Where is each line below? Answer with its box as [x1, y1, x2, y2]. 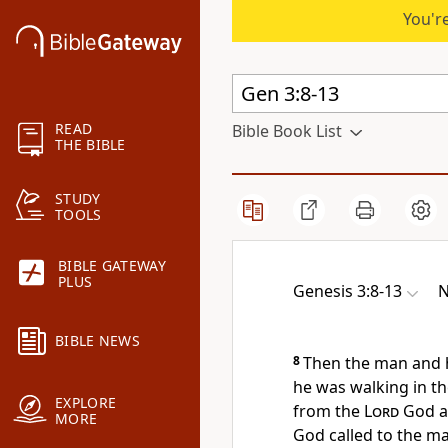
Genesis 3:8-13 [293, 280, 402, 302]
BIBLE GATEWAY [58, 256, 166, 276]
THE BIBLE [55, 135, 126, 155]
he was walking [293, 376, 409, 398]
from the [293, 400, 364, 422]
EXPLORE [55, 393, 117, 413]
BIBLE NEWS [55, 331, 140, 351]
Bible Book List [232, 120, 342, 142]
